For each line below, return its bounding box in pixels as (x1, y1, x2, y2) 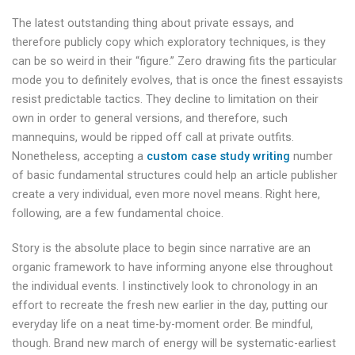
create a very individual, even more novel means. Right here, (12, 187, 320, 201)
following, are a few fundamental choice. (12, 206, 223, 220)
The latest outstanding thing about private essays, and (12, 16, 294, 30)
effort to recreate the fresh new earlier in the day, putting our (12, 298, 328, 312)
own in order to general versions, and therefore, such (12, 111, 288, 125)
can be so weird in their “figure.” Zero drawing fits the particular (12, 54, 337, 68)
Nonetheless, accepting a (12, 149, 147, 163)
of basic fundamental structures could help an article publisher (12, 168, 338, 182)
